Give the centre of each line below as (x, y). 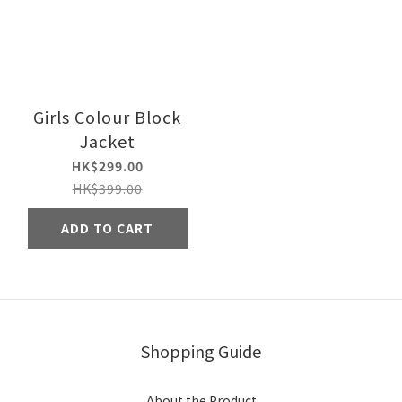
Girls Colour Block (107, 116)
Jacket (107, 140)
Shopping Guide (201, 350)
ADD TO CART (107, 227)
